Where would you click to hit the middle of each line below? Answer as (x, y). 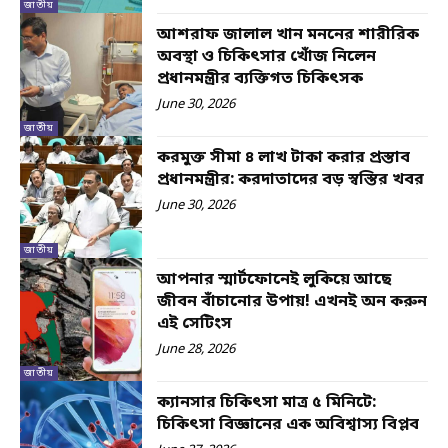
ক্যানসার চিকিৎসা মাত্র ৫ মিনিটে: (267, 402)
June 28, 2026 (196, 350)
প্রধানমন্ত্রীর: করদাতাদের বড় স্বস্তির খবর (291, 179)
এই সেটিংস (195, 324)
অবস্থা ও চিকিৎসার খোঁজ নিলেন (267, 57)
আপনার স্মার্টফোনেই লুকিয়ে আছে (274, 280)
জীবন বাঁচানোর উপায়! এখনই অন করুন (292, 302)
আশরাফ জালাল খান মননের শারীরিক (288, 35)
